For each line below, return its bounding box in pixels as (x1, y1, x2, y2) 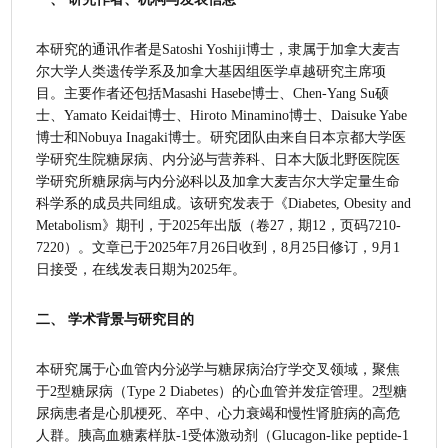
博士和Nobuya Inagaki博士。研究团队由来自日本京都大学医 (36, 129, 407, 145)
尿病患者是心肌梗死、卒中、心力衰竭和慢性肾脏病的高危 (36, 405, 401, 421)
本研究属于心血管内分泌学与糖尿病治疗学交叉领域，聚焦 (36, 361, 401, 377)
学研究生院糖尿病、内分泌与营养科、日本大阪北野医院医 (36, 151, 401, 167)
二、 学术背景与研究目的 (36, 311, 195, 327)
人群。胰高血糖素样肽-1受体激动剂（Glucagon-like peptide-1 (36, 427, 410, 443)
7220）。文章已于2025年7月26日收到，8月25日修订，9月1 (36, 239, 401, 255)
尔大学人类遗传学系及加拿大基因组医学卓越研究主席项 (36, 63, 387, 79)
